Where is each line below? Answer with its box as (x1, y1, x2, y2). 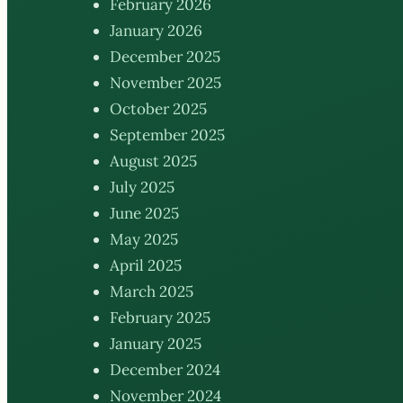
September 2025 (110, 125, 225, 146)
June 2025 (110, 203, 179, 224)
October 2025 (110, 99, 207, 120)
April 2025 (110, 255, 182, 276)
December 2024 (110, 360, 220, 381)
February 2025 (110, 308, 210, 328)
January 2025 (110, 334, 201, 354)
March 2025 (110, 282, 193, 302)
